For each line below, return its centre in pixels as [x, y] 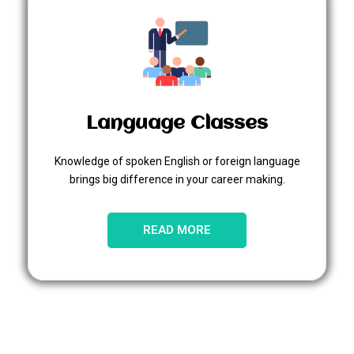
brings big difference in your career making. [177, 179]
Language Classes [177, 123]
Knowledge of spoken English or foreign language [177, 161]
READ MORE [177, 230]
